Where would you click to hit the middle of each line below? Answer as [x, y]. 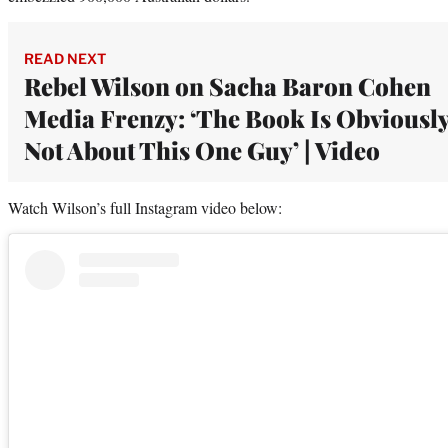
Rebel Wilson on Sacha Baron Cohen [227, 85]
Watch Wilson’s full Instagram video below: [145, 207]
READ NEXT [65, 58]
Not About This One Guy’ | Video [202, 149]
